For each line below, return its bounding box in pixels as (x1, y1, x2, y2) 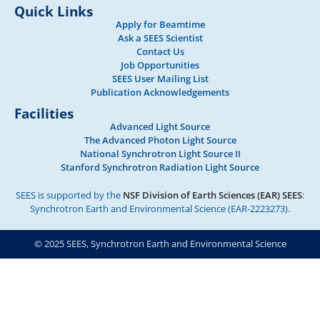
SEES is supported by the (16, 189, 123, 201)
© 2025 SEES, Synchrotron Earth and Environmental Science (34, 237, 286, 250)
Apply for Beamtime (115, 18, 205, 31)
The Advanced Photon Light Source (84, 134, 236, 146)
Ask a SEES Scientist (117, 31, 203, 44)
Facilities (14, 104, 74, 123)
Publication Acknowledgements (91, 86, 229, 99)
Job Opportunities (121, 59, 199, 71)
